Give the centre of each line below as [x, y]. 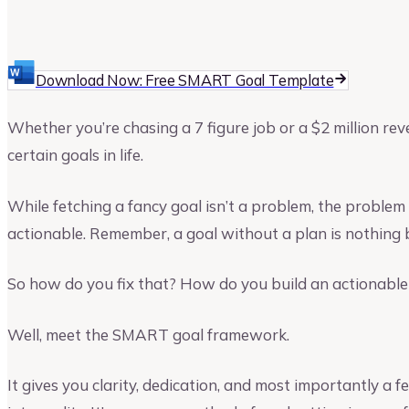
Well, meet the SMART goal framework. [148, 334]
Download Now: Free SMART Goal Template [185, 80]
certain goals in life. [75, 155]
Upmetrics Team [116, 26]
